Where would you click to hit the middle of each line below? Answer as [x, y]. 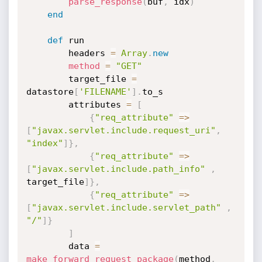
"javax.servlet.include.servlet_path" [126, 208]
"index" [44, 143]
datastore [50, 92]
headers [89, 53]
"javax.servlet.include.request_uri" [123, 130]
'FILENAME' [105, 92]
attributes [97, 105]
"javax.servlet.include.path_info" [118, 169]
